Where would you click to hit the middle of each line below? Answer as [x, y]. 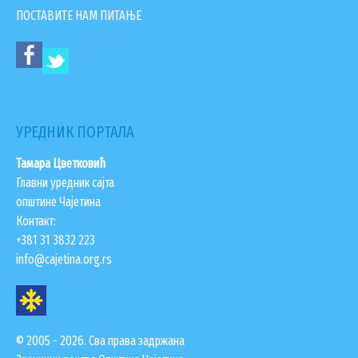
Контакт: [36, 221]
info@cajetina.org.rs [64, 260]
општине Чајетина [58, 202]
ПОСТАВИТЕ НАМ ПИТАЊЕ [79, 16]
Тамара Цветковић [61, 164]
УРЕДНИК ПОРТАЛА [75, 132]
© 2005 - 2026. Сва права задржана [100, 341]
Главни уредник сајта [65, 183]
